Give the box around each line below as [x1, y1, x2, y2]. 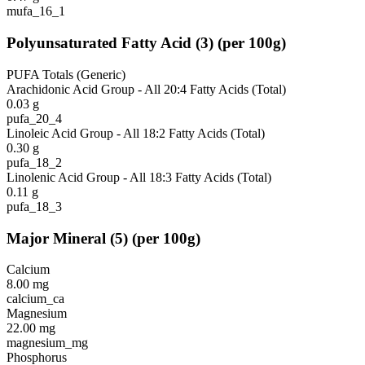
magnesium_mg [7, 336, 88, 350]
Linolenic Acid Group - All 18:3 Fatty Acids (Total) [7, 169, 271, 184]
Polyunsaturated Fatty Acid [7, 34, 191, 52]
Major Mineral [7, 229, 106, 247]
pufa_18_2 [7, 155, 62, 169]
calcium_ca [7, 292, 64, 306]
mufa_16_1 [7, 4, 65, 19]
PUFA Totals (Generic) [7, 67, 125, 81]
